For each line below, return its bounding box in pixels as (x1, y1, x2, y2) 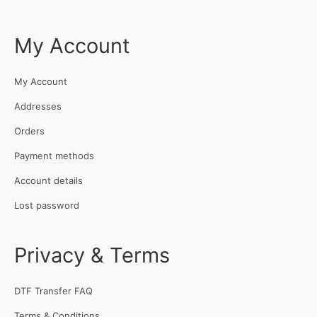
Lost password (14, 200, 79, 212)
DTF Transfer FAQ (14, 285, 93, 297)
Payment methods (14, 150, 94, 162)
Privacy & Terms (14, 243, 170, 268)
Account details (14, 175, 83, 187)
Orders (14, 125, 45, 137)
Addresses (14, 100, 62, 113)
